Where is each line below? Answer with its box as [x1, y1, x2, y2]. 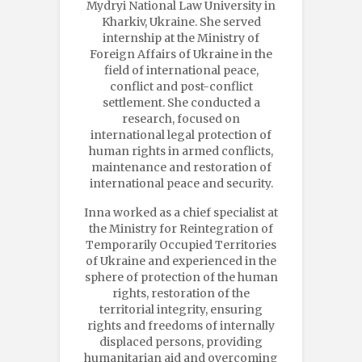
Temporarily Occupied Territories [86, 237, 276, 252]
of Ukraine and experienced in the [86, 253, 276, 268]
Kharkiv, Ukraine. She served [101, 14, 261, 29]
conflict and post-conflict [109, 78, 253, 94]
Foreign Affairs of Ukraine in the [90, 46, 272, 61]
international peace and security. [89, 175, 273, 191]
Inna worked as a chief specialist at [84, 204, 278, 220]
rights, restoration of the [112, 285, 250, 301]
